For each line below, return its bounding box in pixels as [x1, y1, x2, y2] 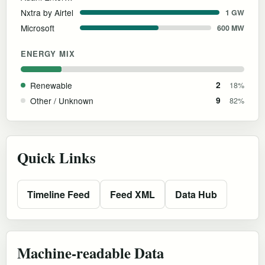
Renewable [30, 79, 72, 91]
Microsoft [21, 21, 54, 34]
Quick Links [17, 146, 96, 168]
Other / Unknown [30, 94, 93, 106]
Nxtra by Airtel [21, 6, 73, 18]
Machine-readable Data [17, 241, 164, 263]
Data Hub [175, 187, 217, 201]
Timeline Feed [27, 187, 90, 201]
